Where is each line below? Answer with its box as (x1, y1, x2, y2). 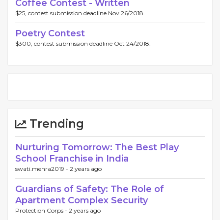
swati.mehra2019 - (15, 165, 70, 172)
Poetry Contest (15, 28, 85, 39)
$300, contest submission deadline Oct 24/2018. (15, 40, 151, 47)
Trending (27, 117, 84, 131)
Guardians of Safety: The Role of (15, 184, 164, 194)
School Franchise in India (15, 153, 129, 164)
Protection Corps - (15, 207, 69, 214)
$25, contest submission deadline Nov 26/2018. (15, 9, 145, 17)
